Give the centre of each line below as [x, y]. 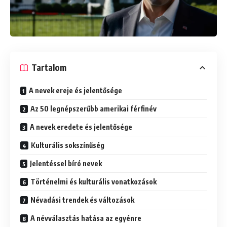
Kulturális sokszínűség [68, 145]
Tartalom [49, 68]
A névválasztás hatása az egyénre [86, 218]
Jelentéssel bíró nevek [66, 163]
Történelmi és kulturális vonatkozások [93, 181]
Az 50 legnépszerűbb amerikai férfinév [93, 108]
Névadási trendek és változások [82, 200]
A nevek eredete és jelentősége [81, 127]
